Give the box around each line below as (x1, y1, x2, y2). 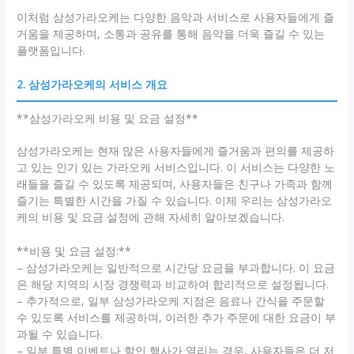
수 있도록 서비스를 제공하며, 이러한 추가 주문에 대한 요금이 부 (17, 309, 337, 325)
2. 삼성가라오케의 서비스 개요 (17, 76, 168, 92)
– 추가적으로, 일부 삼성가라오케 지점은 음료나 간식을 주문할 (17, 292, 326, 308)
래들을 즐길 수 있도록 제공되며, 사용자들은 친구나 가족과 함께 (17, 175, 333, 191)
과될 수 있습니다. (17, 326, 104, 341)
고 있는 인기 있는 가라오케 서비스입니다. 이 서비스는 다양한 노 (17, 159, 336, 175)
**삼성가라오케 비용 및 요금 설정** (17, 110, 199, 126)
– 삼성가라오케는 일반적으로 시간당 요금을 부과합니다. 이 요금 (17, 259, 336, 275)
